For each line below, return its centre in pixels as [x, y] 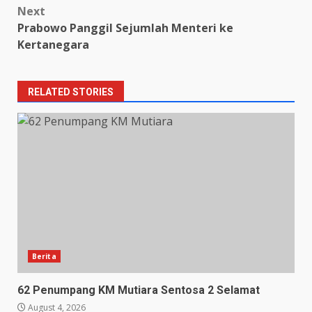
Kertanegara [53, 44]
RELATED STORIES [71, 92]
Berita [44, 256]
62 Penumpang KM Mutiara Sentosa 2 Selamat [139, 290]
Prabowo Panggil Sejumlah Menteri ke [125, 28]
